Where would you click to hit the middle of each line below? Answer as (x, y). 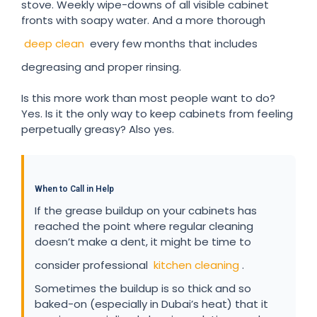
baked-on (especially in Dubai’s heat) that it (151, 304)
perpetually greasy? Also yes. (98, 129)
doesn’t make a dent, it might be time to (143, 241)
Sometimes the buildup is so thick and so (143, 288)
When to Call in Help (74, 189)
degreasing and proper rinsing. (101, 67)
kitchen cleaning (196, 265)
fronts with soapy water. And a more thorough (143, 20)
